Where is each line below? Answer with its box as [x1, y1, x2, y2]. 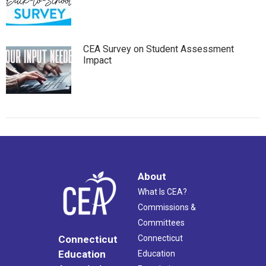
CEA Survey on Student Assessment [83, 43, 234, 55]
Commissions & [138, 202, 196, 212]
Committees [138, 217, 185, 227]
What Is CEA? [138, 186, 187, 197]
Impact [83, 54, 112, 66]
